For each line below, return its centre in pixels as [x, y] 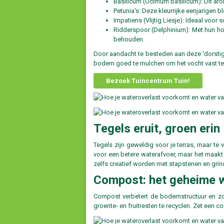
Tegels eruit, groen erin [157, 129]
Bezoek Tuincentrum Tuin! [148, 81]
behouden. [129, 39]
